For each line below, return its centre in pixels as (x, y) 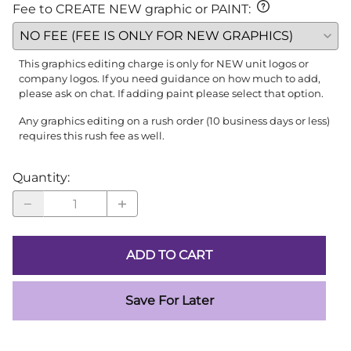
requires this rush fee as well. (92, 136)
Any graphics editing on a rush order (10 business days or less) (174, 121)
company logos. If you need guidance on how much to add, (170, 79)
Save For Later (169, 301)
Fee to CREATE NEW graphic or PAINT (130, 9)
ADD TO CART (169, 255)
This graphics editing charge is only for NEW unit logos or (164, 64)
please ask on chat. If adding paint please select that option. (171, 94)
